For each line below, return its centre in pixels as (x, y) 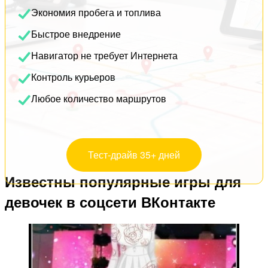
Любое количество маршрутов (99, 98)
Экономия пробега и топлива (96, 12)
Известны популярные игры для (123, 181)
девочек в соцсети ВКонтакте (110, 201)
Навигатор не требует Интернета (104, 55)
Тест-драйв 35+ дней (134, 155)
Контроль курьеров (73, 77)
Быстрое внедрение (76, 34)
